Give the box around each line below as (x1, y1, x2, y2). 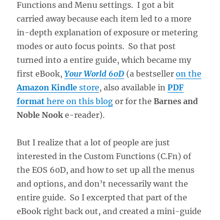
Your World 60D (64, 68, 125, 79)
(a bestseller (124, 68, 176, 79)
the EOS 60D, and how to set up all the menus (17, 165, 195, 175)
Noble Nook (17, 110, 63, 120)
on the (176, 68, 202, 79)
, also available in (99, 82, 168, 92)
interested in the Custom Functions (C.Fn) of (17, 151, 192, 161)
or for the (113, 96, 154, 106)
